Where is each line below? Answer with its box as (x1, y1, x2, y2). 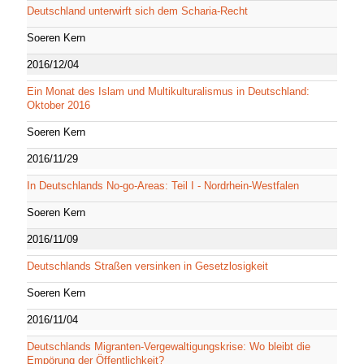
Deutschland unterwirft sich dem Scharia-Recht (27, 4, 248, 17)
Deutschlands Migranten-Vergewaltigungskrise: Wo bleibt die (27, 340, 310, 353)
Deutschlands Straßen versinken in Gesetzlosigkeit (27, 259, 268, 272)
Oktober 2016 (27, 98, 90, 111)
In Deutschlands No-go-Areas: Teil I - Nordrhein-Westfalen (27, 179, 299, 192)
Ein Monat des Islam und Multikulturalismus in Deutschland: (27, 84, 310, 97)
